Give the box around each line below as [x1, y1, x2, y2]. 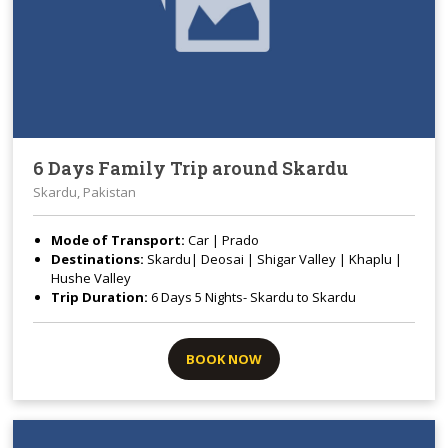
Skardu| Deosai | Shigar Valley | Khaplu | [144, 249, 403, 268]
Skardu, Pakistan [33, 182, 137, 201]
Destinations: [51, 249, 145, 268]
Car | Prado [188, 230, 260, 249]
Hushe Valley [51, 268, 132, 287]
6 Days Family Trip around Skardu [33, 155, 349, 180]
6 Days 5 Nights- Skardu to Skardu [148, 287, 357, 306]
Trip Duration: [51, 287, 149, 306]
